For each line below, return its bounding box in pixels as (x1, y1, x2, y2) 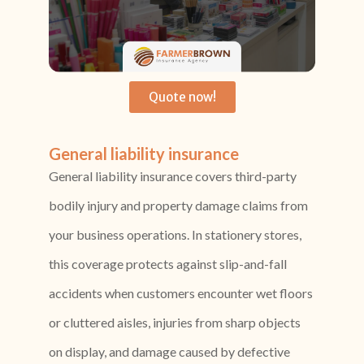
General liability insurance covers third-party (49, 167, 297, 184)
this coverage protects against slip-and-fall (49, 255, 288, 271)
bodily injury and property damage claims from (49, 197, 309, 213)
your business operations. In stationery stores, (49, 226, 302, 242)
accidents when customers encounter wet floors (49, 284, 314, 301)
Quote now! (148, 89, 216, 105)
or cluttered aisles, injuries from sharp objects (49, 314, 301, 330)
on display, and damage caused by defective (49, 343, 291, 359)
